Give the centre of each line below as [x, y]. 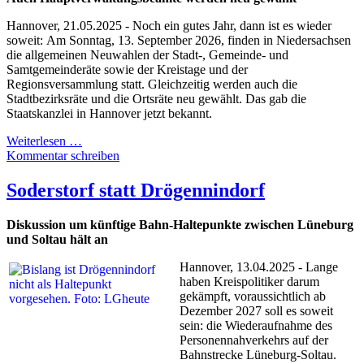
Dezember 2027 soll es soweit [256, 310]
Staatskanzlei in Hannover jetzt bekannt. [111, 113]
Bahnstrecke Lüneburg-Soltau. [258, 354]
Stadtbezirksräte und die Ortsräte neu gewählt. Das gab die [156, 98]
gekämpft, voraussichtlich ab [253, 296]
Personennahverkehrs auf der [254, 340]
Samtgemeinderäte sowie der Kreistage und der [127, 69]
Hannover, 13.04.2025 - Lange [259, 266]
